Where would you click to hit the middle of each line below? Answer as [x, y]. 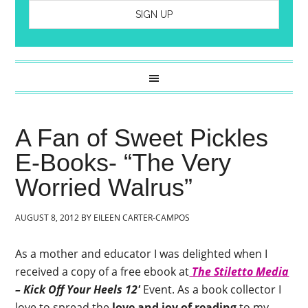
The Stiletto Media [239, 272]
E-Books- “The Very [123, 163]
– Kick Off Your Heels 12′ [78, 289]
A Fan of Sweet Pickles [142, 138]
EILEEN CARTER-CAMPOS [142, 218]
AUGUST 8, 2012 [47, 218]
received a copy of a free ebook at [102, 272]
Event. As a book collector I [211, 289]
